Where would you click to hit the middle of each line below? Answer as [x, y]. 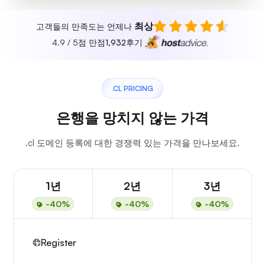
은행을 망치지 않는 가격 [132, 118]
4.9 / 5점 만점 [78, 43]
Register [59, 243]
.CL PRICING [132, 89]
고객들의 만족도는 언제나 [85, 26]
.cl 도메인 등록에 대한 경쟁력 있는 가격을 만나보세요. [132, 143]
